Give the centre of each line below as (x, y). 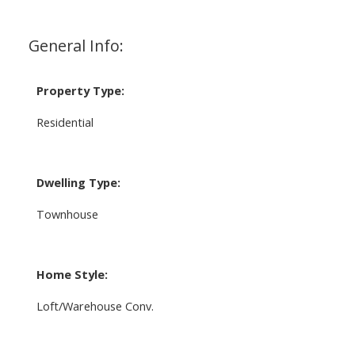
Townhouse (67, 214)
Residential (65, 122)
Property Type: (80, 90)
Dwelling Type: (78, 182)
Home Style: (72, 274)
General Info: (76, 45)
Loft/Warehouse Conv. (95, 305)
